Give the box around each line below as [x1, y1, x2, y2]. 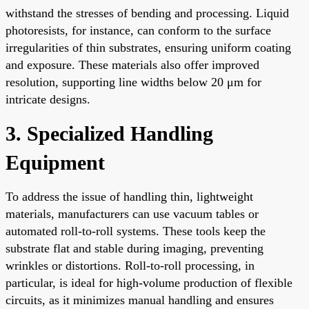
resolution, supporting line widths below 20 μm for [6, 74, 261, 89]
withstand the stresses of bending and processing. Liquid [6, 6, 289, 20]
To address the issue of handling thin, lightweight [6, 189, 253, 203]
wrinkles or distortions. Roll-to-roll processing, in [6, 258, 255, 272]
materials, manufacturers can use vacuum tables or [6, 206, 259, 221]
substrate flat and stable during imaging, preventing [6, 241, 263, 255]
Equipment [6, 150, 105, 174]
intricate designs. [6, 92, 90, 106]
